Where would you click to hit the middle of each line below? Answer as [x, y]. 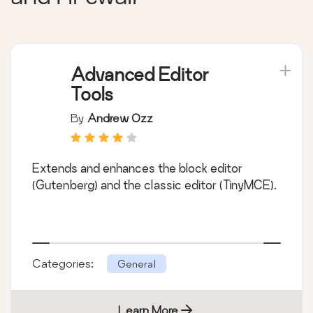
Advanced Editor [140, 74]
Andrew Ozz [120, 117]
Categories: [64, 263]
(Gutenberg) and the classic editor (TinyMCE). [154, 184]
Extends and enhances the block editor [137, 168]
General [137, 263]
